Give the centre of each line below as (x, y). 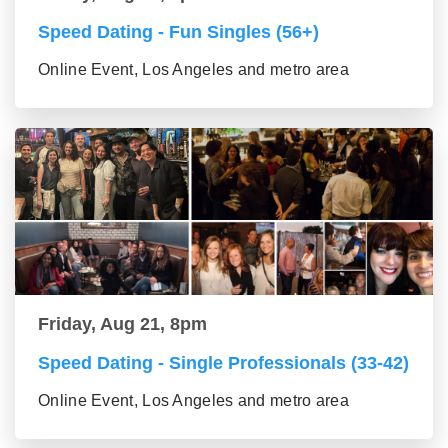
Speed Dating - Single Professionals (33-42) (223, 363)
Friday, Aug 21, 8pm (122, 324)
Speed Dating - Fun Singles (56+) (178, 32)
